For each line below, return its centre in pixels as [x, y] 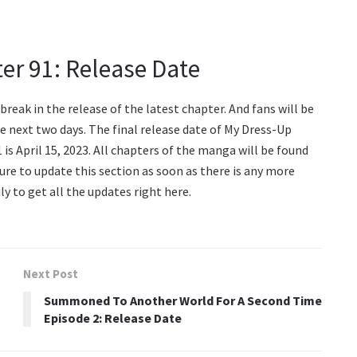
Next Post [51, 273]
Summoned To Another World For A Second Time [183, 300]
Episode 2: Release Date [113, 318]
